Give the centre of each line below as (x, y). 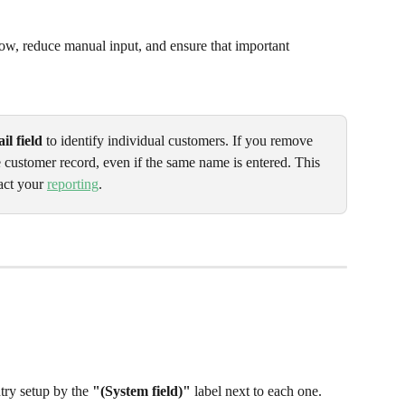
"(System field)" (141, 391)
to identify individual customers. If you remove (179, 141)
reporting (73, 184)
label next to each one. (256, 391)
